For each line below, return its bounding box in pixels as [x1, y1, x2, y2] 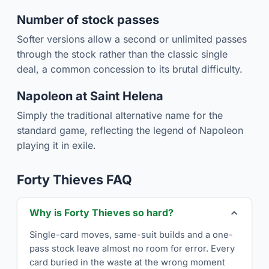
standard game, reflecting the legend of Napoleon [17, 124, 243, 137]
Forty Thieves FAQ [17, 172, 132, 188]
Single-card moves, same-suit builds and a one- [29, 229, 233, 241]
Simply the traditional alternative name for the [17, 109, 223, 122]
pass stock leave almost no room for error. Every [29, 243, 235, 255]
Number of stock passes [17, 13, 159, 28]
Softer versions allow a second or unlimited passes [17, 33, 247, 46]
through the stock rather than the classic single [17, 48, 228, 61]
